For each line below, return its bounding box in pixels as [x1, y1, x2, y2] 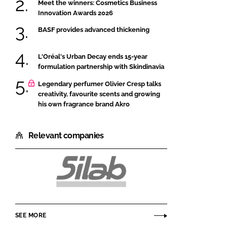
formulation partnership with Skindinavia [38, 63, 164, 71]
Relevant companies [28, 130, 104, 140]
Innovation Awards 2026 [38, 9, 113, 17]
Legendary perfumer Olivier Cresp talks [38, 80, 161, 88]
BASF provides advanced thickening [38, 25, 149, 33]
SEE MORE [15, 212, 47, 219]
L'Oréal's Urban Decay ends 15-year [38, 53, 147, 61]
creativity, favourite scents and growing [38, 90, 160, 98]
